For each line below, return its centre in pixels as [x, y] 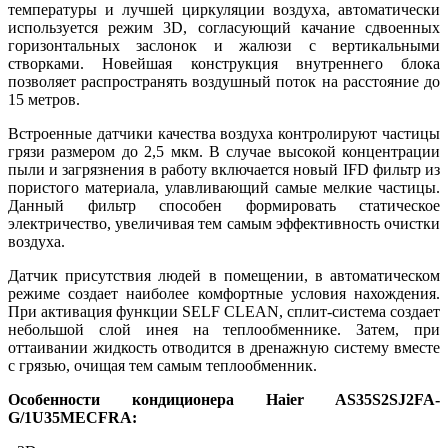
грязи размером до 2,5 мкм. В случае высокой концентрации [224, 151]
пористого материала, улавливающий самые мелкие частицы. [224, 187]
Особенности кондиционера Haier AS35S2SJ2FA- [224, 399]
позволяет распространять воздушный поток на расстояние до [224, 81]
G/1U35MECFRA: [72, 417]
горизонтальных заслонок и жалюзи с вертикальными [224, 45]
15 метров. [44, 99]
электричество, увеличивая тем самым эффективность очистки [224, 223]
